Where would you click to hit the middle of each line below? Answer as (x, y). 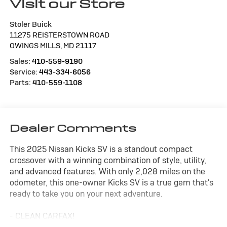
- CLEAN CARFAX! (42, 216)
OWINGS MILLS (35, 45)
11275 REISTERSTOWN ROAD (59, 34)
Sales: (21, 61)
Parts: (21, 82)
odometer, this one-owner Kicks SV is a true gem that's (111, 183)
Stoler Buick (30, 24)
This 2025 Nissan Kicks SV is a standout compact (101, 149)
